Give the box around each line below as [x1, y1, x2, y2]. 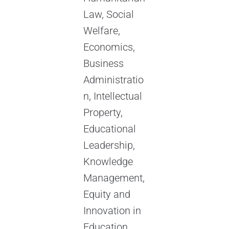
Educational [83, 123, 136, 135]
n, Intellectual [83, 90, 142, 103]
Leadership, [83, 139, 135, 152]
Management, [83, 172, 145, 185]
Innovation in [83, 204, 141, 217]
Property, [83, 106, 123, 119]
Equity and [83, 188, 130, 201]
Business [83, 57, 124, 70]
